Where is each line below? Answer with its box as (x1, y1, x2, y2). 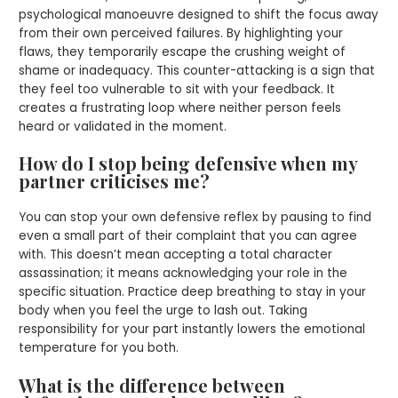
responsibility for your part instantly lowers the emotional (19, 321, 366, 338)
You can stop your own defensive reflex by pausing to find (19, 209, 372, 227)
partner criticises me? (19, 169, 211, 194)
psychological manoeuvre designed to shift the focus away (19, 5, 379, 23)
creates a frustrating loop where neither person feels (19, 99, 342, 116)
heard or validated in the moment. (19, 117, 227, 135)
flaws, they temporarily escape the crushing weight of (19, 43, 346, 60)
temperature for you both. (19, 339, 179, 357)
